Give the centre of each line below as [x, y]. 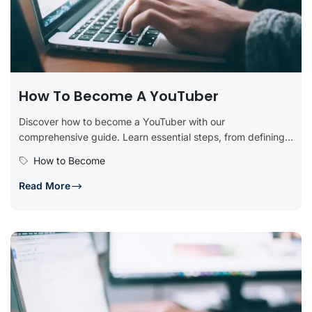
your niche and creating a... [81, 152]
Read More [45, 185]
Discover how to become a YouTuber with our [122, 121]
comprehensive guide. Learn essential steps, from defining [152, 136]
